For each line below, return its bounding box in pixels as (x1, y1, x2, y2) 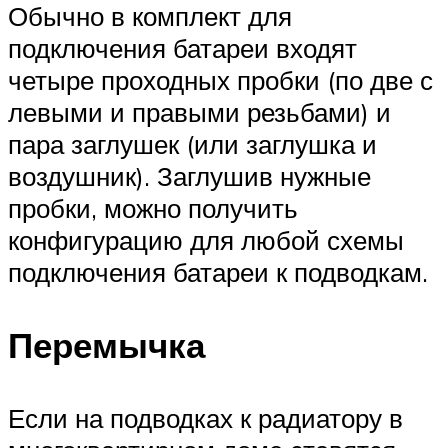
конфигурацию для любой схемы (8, 223, 404, 256)
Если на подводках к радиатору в (8, 401, 403, 434)
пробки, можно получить (8, 191, 298, 224)
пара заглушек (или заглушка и (8, 127, 377, 160)
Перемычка (8, 322, 205, 367)
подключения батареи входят (8, 31, 357, 64)
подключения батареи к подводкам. (8, 255, 428, 288)
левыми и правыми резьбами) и (8, 95, 391, 128)
